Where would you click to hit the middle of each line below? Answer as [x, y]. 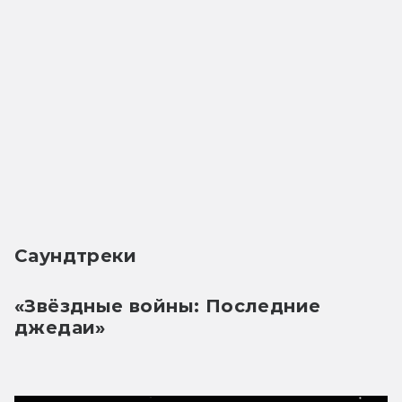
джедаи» [60, 327]
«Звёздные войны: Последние [168, 306]
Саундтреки [75, 255]
